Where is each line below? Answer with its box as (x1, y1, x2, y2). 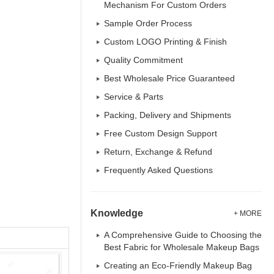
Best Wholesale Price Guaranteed (104, 73, 235, 83)
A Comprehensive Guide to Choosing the (104, 230, 262, 240)
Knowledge (91, 208, 143, 218)
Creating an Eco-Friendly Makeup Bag (104, 261, 252, 270)
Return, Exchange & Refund (104, 147, 212, 157)
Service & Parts (104, 92, 163, 102)
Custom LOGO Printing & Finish (104, 37, 227, 46)
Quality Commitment (104, 55, 183, 65)
